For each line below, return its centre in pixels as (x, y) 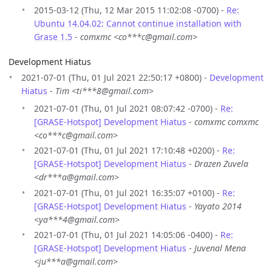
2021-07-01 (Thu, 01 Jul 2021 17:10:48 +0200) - (128, 151)
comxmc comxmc (226, 121)
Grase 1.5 (53, 36)
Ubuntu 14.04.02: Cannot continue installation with (138, 23)
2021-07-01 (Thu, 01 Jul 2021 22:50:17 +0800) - (115, 77)
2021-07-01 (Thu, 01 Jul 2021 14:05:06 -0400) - (127, 235)
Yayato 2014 (218, 206)
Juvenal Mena (220, 248)
